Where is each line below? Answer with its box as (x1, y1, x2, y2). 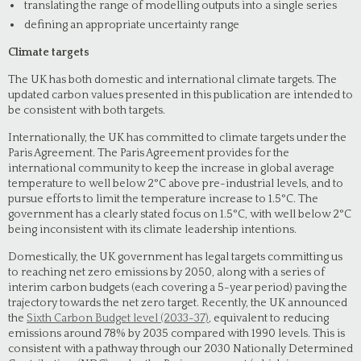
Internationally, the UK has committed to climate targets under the (8, 131, 346, 144)
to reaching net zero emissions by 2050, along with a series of (8, 266, 325, 279)
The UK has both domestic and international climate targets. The (8, 73, 337, 86)
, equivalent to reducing (209, 312, 329, 325)
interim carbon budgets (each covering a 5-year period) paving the (8, 281, 347, 294)
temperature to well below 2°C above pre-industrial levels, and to (8, 177, 343, 190)
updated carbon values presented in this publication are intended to (8, 89, 353, 102)
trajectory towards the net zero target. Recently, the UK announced (8, 297, 347, 309)
